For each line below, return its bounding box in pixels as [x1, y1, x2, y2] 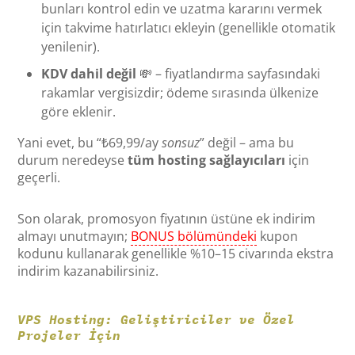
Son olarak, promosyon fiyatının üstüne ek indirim [17, 209, 316, 227]
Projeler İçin [17, 326, 121, 343]
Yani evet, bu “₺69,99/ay [17, 133, 162, 151]
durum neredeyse [17, 151, 128, 169]
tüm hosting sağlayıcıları [128, 151, 286, 169]
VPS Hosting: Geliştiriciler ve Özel [17, 311, 296, 327]
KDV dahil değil [41, 64, 137, 82]
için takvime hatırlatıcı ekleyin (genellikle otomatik [41, 18, 336, 36]
